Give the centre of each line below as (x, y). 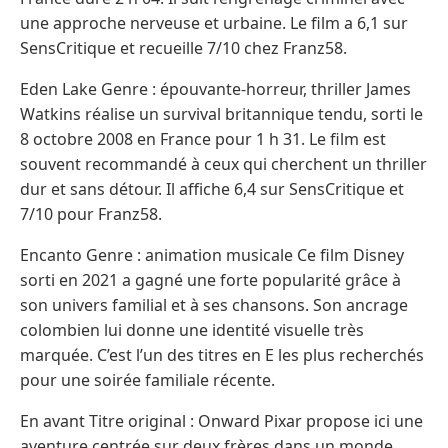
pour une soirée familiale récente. (147, 379)
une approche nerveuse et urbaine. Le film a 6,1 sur (214, 22)
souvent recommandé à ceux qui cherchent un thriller (223, 163)
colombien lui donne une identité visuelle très (192, 329)
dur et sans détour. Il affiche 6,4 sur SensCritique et (212, 188)
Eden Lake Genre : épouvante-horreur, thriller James (215, 88)
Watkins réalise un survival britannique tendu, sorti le (221, 113)
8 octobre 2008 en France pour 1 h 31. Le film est (203, 138)
